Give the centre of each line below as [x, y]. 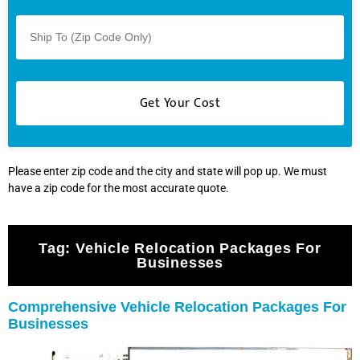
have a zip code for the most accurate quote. [119, 188]
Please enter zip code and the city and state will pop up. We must [168, 171]
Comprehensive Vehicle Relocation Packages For [177, 307]
